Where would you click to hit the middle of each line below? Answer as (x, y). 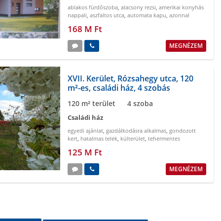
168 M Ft (85, 29)
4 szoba (140, 103)
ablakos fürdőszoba (93, 7)
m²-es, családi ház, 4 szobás (119, 88)
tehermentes (164, 138)
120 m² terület (92, 103)
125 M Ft (85, 152)
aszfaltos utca (107, 15)
